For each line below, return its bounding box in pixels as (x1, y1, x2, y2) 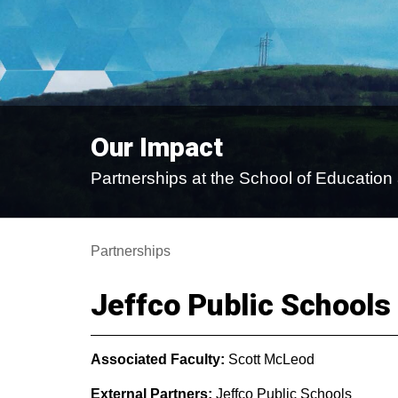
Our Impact (91, 131, 223, 163)
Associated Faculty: (91, 352, 228, 367)
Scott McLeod (228, 352, 314, 367)
